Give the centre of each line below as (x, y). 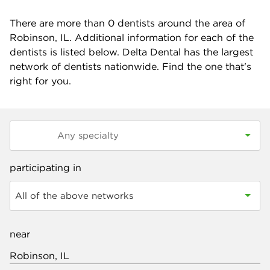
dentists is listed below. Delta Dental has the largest (131, 52)
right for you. (40, 81)
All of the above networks (74, 196)
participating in (46, 168)
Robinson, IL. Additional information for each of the (132, 37)
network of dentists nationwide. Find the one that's (130, 66)
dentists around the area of (180, 23)
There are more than (59, 23)
